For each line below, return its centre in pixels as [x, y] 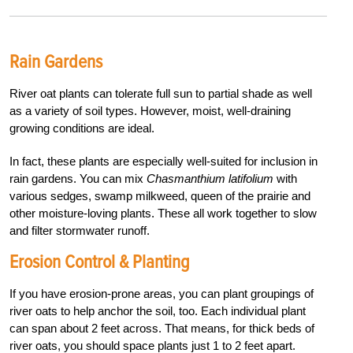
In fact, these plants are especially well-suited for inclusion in [163, 161]
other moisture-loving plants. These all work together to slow [163, 213]
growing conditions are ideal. [82, 128]
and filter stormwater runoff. [80, 230]
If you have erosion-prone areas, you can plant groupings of [162, 293]
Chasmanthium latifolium [210, 178]
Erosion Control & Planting [100, 262]
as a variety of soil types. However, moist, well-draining [150, 110]
